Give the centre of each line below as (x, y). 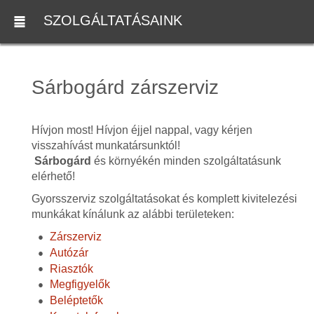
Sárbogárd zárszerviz (125, 87)
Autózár (69, 252)
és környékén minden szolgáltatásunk (186, 161)
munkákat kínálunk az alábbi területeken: (132, 214)
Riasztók (71, 268)
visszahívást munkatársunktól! (105, 145)
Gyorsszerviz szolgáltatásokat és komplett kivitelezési (164, 199)
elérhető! (53, 176)
